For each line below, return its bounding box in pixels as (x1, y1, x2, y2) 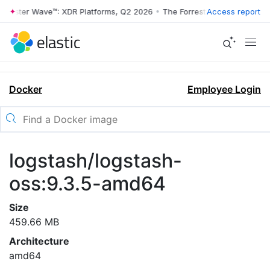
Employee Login (187, 83, 261, 95)
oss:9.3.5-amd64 (9, 172, 166, 195)
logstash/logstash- (9, 149, 182, 172)
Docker (9, 83, 42, 95)
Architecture (9, 235, 69, 247)
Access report (207, 6, 260, 16)
